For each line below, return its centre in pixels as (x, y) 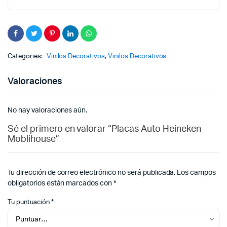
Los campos (197, 173)
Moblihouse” (33, 139)
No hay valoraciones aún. (48, 110)
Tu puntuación (29, 202)
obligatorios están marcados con (61, 183)
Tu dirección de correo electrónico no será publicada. (92, 173)
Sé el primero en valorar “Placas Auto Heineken (104, 129)
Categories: (26, 56)
